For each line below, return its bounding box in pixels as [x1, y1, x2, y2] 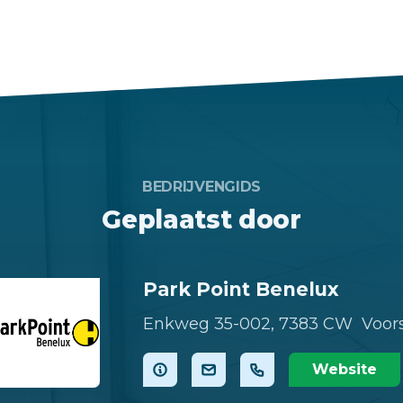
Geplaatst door [102, 203, 301, 235]
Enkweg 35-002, [143, 314, 274, 335]
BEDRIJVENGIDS [141, 177, 261, 195]
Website [312, 361, 377, 379]
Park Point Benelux [143, 277, 339, 300]
